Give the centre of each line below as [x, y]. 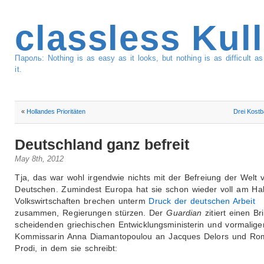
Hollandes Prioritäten [56, 111]
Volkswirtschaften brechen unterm [82, 201]
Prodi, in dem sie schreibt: [66, 248]
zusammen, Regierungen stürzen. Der [91, 213]
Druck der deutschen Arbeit [202, 201]
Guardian [184, 213]
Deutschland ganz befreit [102, 145]
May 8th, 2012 [39, 159]
